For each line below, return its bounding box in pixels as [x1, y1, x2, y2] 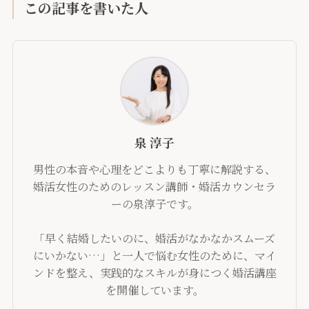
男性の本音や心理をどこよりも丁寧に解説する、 [33, 161, 276, 177]
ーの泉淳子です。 [110, 195, 199, 212]
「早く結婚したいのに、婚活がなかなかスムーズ [34, 230, 275, 246]
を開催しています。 [105, 281, 204, 298]
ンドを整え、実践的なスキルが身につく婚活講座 [32, 264, 277, 281]
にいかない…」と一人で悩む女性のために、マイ [32, 247, 277, 263]
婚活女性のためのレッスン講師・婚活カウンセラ [33, 178, 276, 195]
